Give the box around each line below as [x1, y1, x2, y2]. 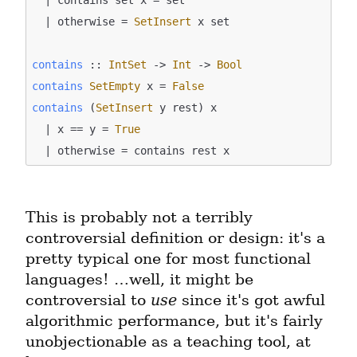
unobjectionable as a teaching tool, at [25, 332, 311, 351]
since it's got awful [177, 291, 325, 310]
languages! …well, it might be [25, 270, 253, 289]
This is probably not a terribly [25, 208, 253, 227]
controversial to [25, 291, 151, 310]
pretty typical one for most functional [25, 249, 311, 269]
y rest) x [153, 100, 218, 114]
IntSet [108, 57, 147, 71]
